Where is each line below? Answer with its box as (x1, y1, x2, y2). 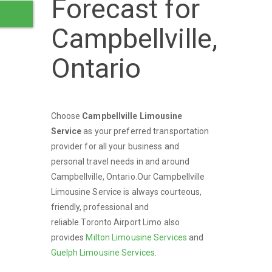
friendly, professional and (50, 202, 149, 212)
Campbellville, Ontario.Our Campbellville (50, 172, 205, 182)
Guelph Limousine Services (50, 248, 155, 257)
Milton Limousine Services (86, 233, 187, 242)
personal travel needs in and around (50, 157, 190, 166)
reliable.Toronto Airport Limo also (50, 217, 180, 227)
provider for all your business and (50, 141, 179, 151)
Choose (50, 111, 83, 121)
